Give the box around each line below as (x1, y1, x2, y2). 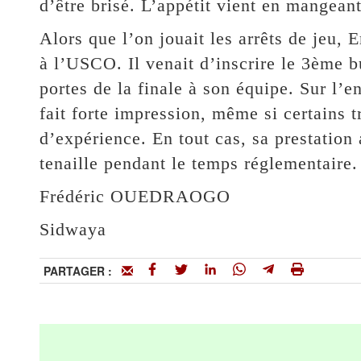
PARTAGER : (43, 263, 122, 279)
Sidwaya (39, 219, 106, 239)
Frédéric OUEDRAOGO (39, 186, 230, 206)
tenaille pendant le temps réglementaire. (39, 153, 358, 173)
